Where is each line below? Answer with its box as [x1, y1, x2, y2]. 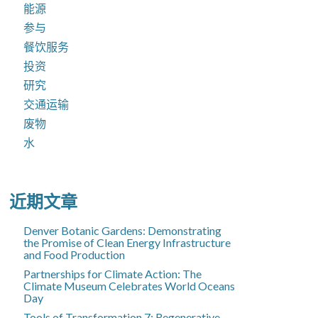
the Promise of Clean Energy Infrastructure [23, 235, 231, 249]
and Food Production [23, 247, 126, 261]
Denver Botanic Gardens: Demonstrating [23, 223, 222, 237]
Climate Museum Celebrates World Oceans [23, 278, 236, 292]
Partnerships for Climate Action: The [23, 266, 202, 280]
